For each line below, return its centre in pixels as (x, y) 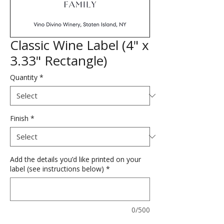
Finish (19, 118)
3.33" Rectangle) (58, 60)
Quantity (24, 77)
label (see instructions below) (57, 168)
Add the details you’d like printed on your (75, 159)
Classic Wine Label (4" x (79, 45)
